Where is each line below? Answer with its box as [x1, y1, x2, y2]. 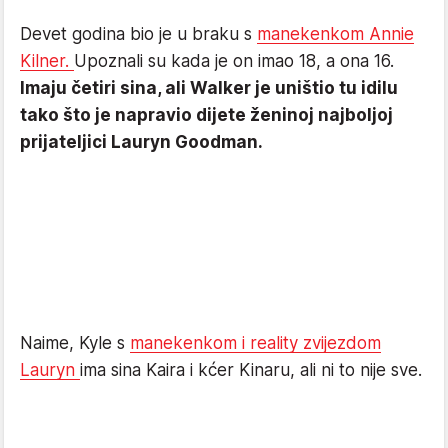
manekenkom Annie [257, 23, 414, 44]
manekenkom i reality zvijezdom [130, 332, 381, 353]
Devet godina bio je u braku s [20, 23, 257, 44]
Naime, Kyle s [20, 332, 130, 353]
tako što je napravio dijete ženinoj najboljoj [20, 104, 393, 125]
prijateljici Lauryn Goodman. [20, 131, 263, 152]
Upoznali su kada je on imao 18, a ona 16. [74, 50, 394, 71]
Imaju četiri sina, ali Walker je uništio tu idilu [20, 77, 398, 98]
